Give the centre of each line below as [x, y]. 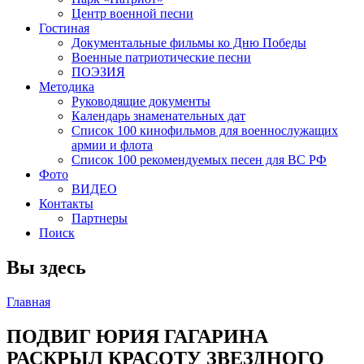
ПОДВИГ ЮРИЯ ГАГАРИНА [137, 336]
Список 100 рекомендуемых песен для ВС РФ [199, 160]
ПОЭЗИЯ [98, 72]
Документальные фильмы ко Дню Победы [189, 43]
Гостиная [64, 28]
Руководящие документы [141, 101]
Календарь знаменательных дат [158, 116]
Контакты [66, 204]
